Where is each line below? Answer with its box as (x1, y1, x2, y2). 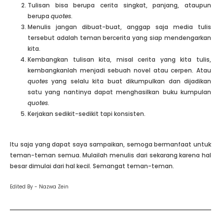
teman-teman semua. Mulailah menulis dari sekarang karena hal (10, 151, 211, 160)
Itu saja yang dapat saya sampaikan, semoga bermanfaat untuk (10, 140, 211, 149)
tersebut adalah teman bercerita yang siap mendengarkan (28, 34, 211, 42)
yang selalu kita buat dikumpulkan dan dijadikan (48, 77, 211, 86)
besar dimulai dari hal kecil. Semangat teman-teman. (10, 162, 174, 171)
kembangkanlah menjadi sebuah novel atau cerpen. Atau (28, 66, 211, 75)
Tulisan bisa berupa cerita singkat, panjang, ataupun (28, 1, 211, 10)
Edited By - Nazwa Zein (10, 183, 69, 191)
